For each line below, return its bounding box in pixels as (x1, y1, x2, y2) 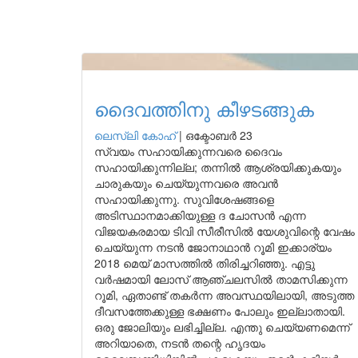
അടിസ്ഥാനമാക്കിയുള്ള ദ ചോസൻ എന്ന (94, 207, 306, 223)
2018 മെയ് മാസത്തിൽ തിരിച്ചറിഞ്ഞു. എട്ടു (94, 255, 315, 271)
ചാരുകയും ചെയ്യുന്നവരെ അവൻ (94, 175, 278, 191)
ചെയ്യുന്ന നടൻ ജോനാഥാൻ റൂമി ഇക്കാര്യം (94, 239, 332, 255)
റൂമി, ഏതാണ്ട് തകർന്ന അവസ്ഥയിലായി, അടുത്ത (94, 287, 354, 303)
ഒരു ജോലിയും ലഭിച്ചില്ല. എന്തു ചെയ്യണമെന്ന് (94, 319, 350, 335)
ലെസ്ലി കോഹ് (94, 127, 176, 143)
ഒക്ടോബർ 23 (185, 127, 253, 143)
